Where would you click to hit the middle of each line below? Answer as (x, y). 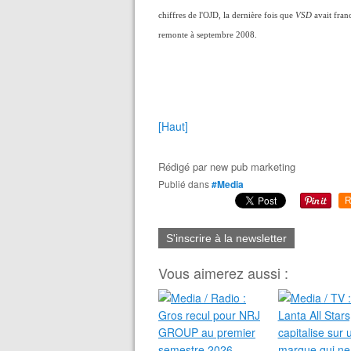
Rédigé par (184, 166)
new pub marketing (253, 166)
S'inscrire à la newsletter (226, 238)
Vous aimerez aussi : (223, 273)
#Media (228, 184)
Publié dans (187, 184)
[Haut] (173, 126)
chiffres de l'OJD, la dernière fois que (227, 15)
